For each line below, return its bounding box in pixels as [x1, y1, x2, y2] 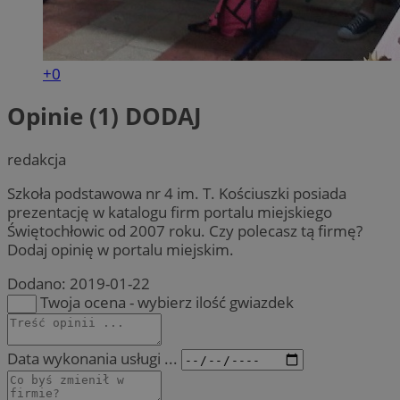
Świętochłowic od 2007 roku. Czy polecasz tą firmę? [7, 220, 362, 241]
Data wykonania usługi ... [7, 347, 178, 369]
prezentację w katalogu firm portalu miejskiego [7, 201, 332, 222]
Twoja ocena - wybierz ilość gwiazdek [40, 291, 294, 312]
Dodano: [7, 272, 70, 294]
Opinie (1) [7, 100, 125, 133]
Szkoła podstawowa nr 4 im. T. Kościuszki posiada [7, 182, 346, 204]
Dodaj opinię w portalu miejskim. [7, 238, 234, 260]
